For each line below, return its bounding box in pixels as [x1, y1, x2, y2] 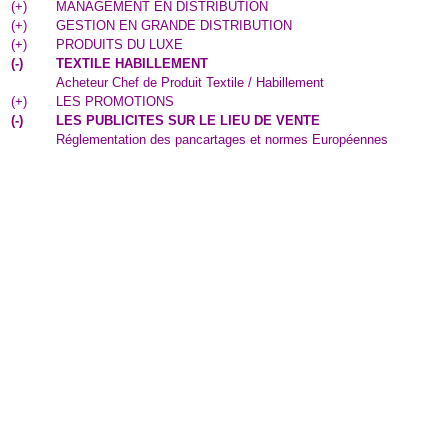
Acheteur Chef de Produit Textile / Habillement [56, 75, 324, 90]
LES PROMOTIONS [56, 94, 174, 109]
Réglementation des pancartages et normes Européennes [56, 132, 388, 147]
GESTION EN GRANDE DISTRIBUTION [56, 18, 292, 33]
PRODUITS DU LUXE [56, 37, 183, 52]
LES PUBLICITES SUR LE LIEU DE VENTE [56, 113, 320, 128]
